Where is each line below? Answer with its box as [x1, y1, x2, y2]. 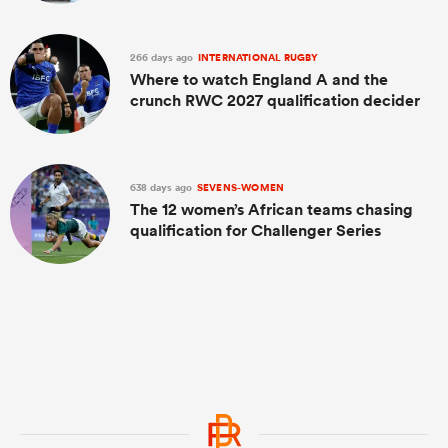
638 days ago [130, 180, 195, 196]
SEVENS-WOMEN [194, 180, 285, 196]
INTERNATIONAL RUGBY [195, 50, 319, 66]
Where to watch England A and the [130, 69, 388, 91]
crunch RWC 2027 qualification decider [130, 90, 420, 112]
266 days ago [130, 50, 196, 66]
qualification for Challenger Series [130, 220, 381, 242]
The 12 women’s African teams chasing [130, 199, 413, 221]
